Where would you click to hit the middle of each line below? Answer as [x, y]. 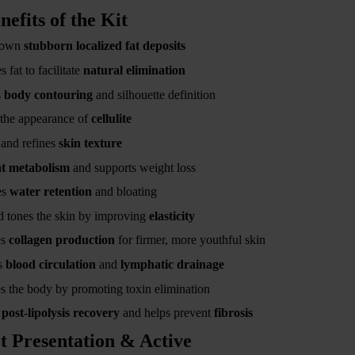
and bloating [124, 192]
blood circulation [51, 265]
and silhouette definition [154, 94]
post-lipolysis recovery [61, 313]
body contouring [48, 94]
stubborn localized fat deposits [105, 46]
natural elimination [134, 70]
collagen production [62, 240]
